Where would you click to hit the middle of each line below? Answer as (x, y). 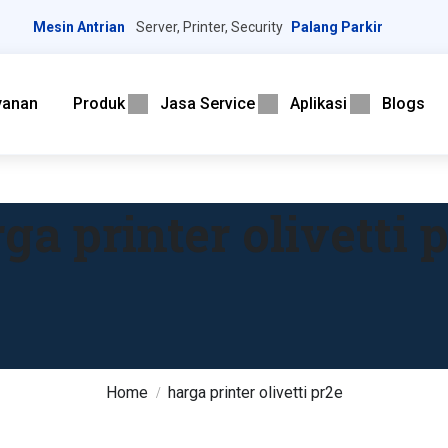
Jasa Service (208, 103)
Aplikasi (319, 103)
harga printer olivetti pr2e (255, 392)
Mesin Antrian (79, 27)
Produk (99, 103)
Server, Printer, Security (208, 27)
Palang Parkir (337, 27)
